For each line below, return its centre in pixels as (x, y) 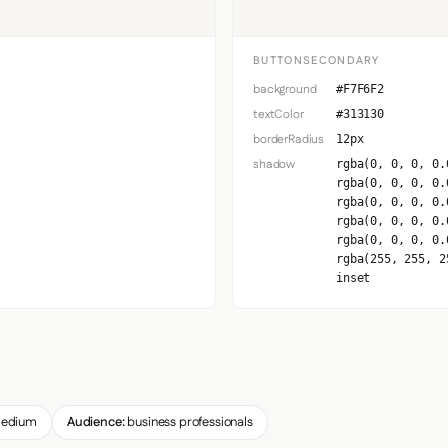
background (285, 90)
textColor (278, 115)
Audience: (95, 422)
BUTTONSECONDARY (316, 61)
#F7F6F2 (360, 89)
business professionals (188, 422)
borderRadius (289, 140)
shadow (274, 165)
